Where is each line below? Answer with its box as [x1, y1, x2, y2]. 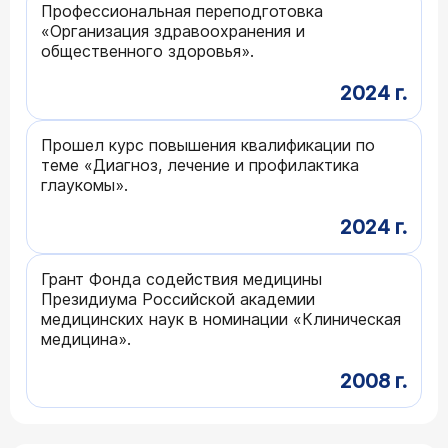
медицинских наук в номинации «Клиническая [41, 308, 401, 329]
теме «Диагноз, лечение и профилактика [41, 154, 359, 175]
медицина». [41, 328, 131, 349]
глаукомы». [41, 174, 128, 195]
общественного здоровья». [41, 40, 254, 61]
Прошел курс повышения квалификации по [41, 134, 375, 155]
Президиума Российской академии [41, 288, 315, 309]
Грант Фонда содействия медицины [41, 268, 322, 289]
